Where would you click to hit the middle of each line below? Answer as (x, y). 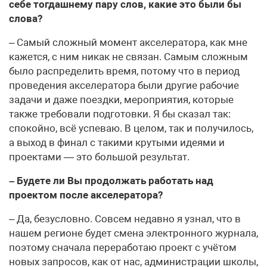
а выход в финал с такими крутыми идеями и (117, 142)
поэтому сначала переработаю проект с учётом (123, 247)
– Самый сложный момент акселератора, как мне (128, 42)
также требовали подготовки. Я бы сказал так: (120, 114)
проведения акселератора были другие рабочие (124, 85)
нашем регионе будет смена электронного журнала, (133, 233)
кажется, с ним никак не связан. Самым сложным (128, 56)
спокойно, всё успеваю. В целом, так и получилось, (131, 128)
